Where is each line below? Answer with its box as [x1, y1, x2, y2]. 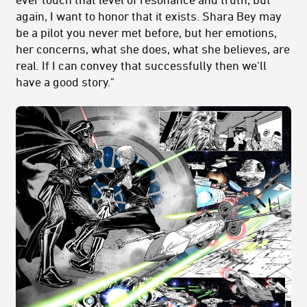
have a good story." [16, 74, 114, 88]
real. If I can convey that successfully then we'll [16, 58, 267, 72]
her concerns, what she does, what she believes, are [16, 41, 290, 56]
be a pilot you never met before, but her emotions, [16, 25, 277, 39]
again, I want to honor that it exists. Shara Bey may [16, 8, 282, 23]
